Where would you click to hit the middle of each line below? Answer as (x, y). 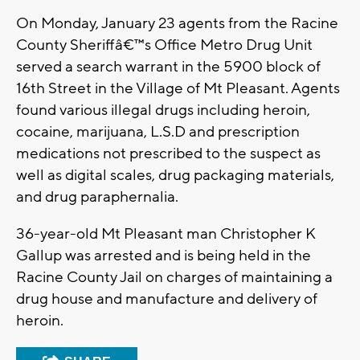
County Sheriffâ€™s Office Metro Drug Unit (164, 45)
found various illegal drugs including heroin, (163, 110)
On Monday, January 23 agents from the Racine (177, 24)
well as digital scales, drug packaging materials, (175, 176)
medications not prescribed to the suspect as (168, 154)
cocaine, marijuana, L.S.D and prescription (158, 132)
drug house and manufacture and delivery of (167, 299)
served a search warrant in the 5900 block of (168, 67)
